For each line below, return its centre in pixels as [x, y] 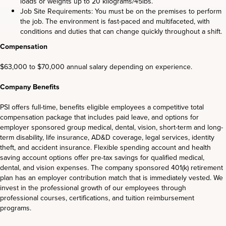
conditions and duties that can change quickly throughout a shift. [121, 31]
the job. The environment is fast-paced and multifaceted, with [115, 21]
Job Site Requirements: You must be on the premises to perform [121, 11]
